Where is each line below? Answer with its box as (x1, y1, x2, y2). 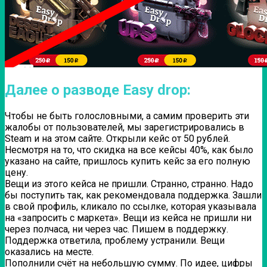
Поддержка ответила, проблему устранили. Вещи (5, 235, 225, 247)
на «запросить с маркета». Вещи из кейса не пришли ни (5, 212, 252, 224)
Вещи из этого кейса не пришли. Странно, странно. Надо (5, 178, 253, 190)
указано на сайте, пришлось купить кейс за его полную (5, 156, 250, 167)
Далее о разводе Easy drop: (5, 82, 191, 99)
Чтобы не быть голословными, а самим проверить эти (5, 110, 249, 122)
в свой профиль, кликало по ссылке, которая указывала (5, 201, 256, 213)
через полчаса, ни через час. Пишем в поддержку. (5, 223, 228, 235)
